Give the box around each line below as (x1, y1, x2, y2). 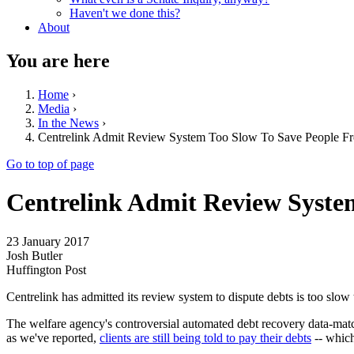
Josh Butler (6, 248, 62, 262)
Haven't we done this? (70, 6, 180, 20)
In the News (38, 115, 99, 130)
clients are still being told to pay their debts (100, 330, 311, 345)
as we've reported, (6, 330, 100, 345)
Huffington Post (6, 262, 86, 277)
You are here (6, 50, 110, 71)
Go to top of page (6, 156, 94, 171)
